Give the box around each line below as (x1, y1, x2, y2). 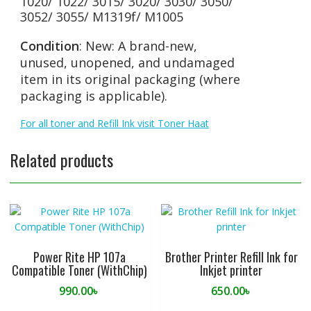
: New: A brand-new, (78, 37, 197, 55)
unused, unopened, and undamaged (19, 54, 235, 72)
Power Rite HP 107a (33, 248, 126, 267)
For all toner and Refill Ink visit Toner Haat (19, 117, 209, 131)
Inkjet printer (200, 261, 263, 280)
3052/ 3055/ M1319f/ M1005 (19, 8, 183, 26)
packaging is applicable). (19, 87, 167, 105)
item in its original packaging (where (19, 71, 240, 88)
